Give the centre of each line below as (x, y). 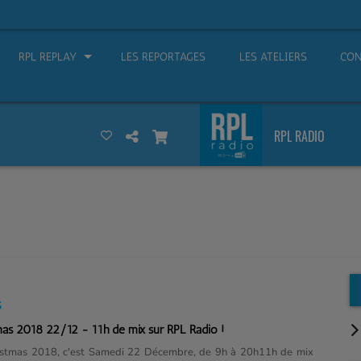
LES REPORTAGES (164, 57)
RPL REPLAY (47, 57)
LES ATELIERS (273, 57)
